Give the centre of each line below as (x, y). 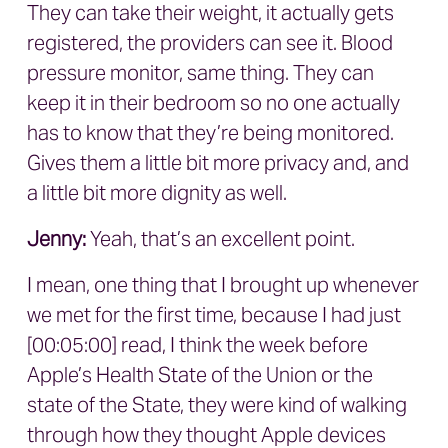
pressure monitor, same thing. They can (200, 73)
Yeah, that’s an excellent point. (220, 239)
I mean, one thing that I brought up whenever (223, 285)
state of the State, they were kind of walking (217, 405)
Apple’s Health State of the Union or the (200, 375)
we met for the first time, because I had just (214, 315)
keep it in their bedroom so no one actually (213, 103)
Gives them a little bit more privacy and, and (218, 163)
